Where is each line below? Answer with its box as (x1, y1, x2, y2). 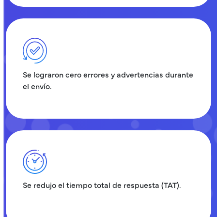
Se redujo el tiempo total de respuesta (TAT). (23, 179, 181, 190)
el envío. (23, 80, 51, 92)
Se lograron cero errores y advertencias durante (23, 69, 193, 80)
